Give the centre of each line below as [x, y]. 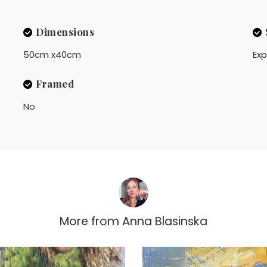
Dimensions [65, 31]
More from [89, 222]
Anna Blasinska [165, 222]
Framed [55, 83]
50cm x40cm [52, 54]
